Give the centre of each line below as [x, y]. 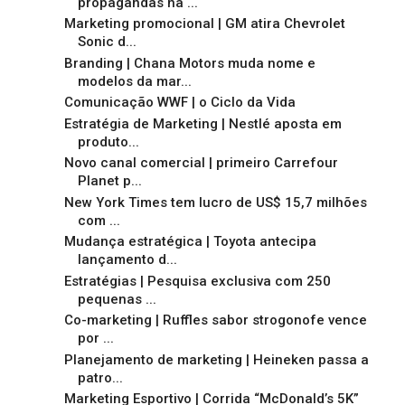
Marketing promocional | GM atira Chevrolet [204, 24]
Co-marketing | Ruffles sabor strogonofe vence [215, 320]
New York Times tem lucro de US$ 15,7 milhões [215, 202]
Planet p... [109, 181]
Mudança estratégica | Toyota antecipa [190, 242]
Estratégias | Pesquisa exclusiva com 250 [197, 281]
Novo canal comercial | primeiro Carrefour [201, 163]
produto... [108, 141]
